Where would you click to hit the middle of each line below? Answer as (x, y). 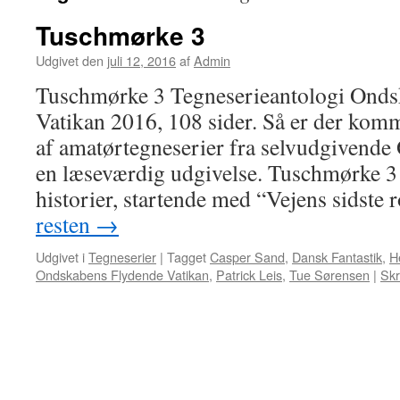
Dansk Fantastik (337, 257)
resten (66, 224)
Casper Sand (247, 257)
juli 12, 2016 (142, 60)
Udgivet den (70, 60)
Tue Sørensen (329, 275)
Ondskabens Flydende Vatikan (122, 275)
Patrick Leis (249, 275)
